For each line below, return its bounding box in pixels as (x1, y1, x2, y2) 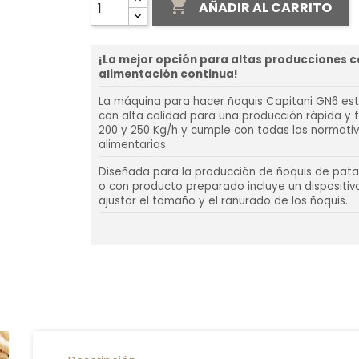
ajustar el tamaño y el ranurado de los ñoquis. (99, 193, 351, 208)
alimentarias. (99, 137, 168, 152)
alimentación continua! (99, 67, 238, 82)
